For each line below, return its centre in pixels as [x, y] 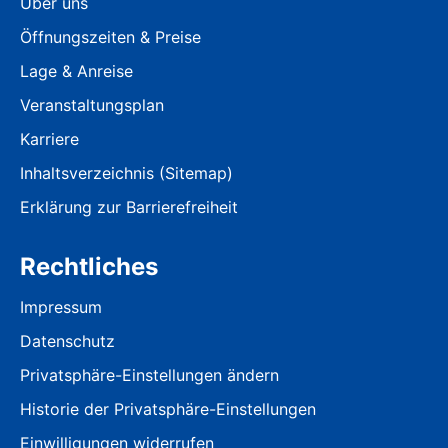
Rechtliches [89, 266]
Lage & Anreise [76, 70]
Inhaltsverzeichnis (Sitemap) [126, 172]
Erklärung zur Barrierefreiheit [129, 206]
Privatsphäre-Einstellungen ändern [149, 374]
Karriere [49, 138]
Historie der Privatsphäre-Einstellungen [168, 408]
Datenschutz [67, 340]
